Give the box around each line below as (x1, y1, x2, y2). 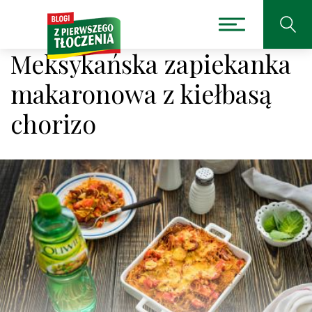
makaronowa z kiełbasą (10, 77, 272, 110)
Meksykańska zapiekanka (10, 47, 291, 80)
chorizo (10, 107, 96, 140)
